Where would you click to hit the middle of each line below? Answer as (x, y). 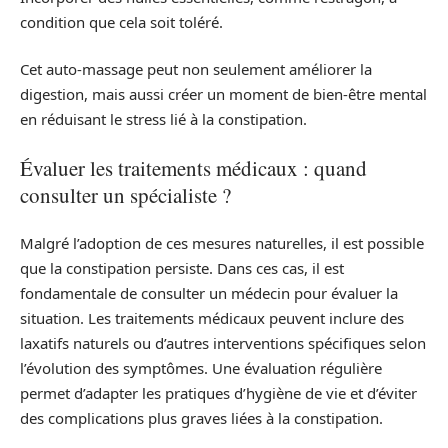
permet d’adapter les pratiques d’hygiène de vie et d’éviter (218, 393)
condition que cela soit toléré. (121, 21)
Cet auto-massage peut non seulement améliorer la (196, 69)
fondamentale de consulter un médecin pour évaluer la (209, 293)
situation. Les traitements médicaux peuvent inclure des (212, 318)
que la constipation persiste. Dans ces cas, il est (182, 268)
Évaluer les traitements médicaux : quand (193, 167)
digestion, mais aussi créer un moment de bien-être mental (223, 94)
